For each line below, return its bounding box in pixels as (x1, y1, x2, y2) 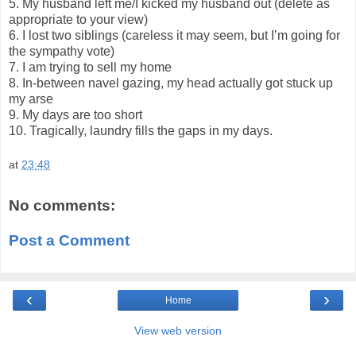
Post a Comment (9, 231, 130, 249)
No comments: (9, 197, 115, 215)
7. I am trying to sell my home (9, 60, 172, 74)
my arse (9, 91, 53, 106)
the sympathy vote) (9, 44, 114, 58)
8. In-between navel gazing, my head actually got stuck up (9, 75, 333, 90)
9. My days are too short (9, 107, 142, 122)
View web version (134, 324, 222, 338)
